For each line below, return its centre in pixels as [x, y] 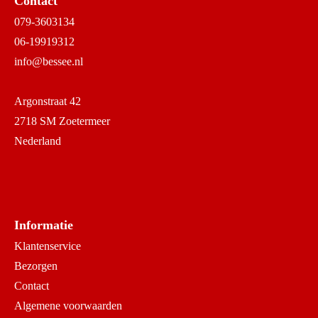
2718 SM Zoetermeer [62, 121]
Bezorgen [36, 265]
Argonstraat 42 [48, 101]
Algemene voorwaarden [68, 305]
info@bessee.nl [49, 61]
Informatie [44, 225]
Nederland [38, 141]
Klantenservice [48, 246]
